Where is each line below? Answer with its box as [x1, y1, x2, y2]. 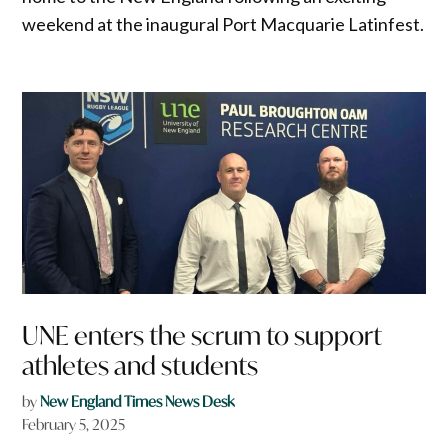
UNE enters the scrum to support [22, 318, 383, 352]
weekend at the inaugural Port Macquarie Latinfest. [22, 13, 425, 36]
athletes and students [22, 348, 259, 382]
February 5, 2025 [22, 414, 126, 434]
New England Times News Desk [40, 391, 235, 411]
